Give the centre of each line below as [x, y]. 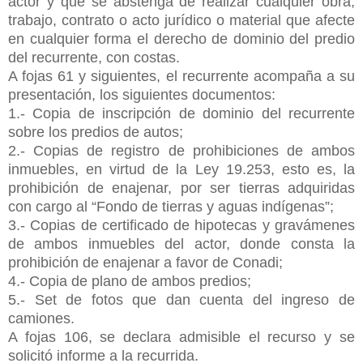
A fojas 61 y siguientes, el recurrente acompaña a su [181, 76]
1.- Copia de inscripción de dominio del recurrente [181, 113]
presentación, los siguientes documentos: [142, 94]
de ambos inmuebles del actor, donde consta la [181, 243]
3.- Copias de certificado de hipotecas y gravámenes [181, 225]
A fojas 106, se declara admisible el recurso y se [181, 337]
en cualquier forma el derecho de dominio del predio [181, 38]
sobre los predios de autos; [96, 132]
